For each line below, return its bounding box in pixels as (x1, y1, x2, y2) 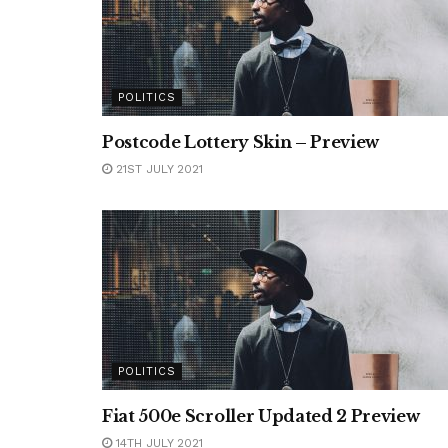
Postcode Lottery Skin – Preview (102, 132, 380, 152)
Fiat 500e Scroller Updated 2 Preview (102, 406, 420, 426)
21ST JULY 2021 (112, 162, 203, 176)
